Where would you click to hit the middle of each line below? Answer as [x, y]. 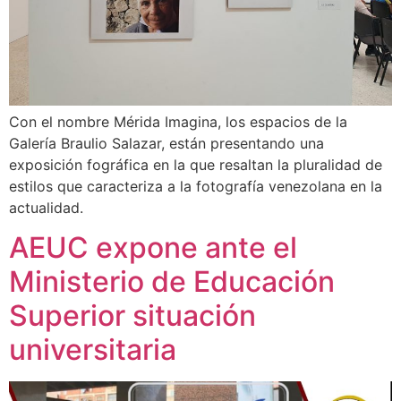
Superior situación [132, 316]
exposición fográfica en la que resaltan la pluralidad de [196, 165]
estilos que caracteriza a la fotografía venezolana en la [196, 186]
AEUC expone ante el [153, 248]
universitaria [93, 350]
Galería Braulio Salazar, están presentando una [166, 143]
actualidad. [46, 208]
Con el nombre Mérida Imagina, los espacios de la [178, 122]
